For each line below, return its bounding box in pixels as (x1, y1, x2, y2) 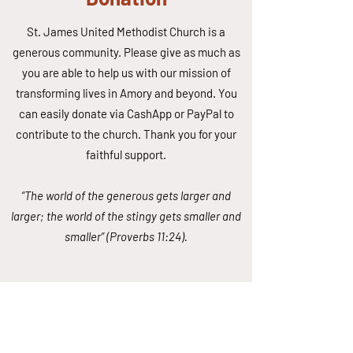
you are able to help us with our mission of (21, 65, 231, 80)
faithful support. (86, 147, 166, 162)
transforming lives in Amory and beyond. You (15, 86, 237, 100)
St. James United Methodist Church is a (27, 24, 225, 39)
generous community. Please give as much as (12, 45, 240, 59)
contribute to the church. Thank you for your (16, 127, 236, 141)
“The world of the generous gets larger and (21, 188, 231, 203)
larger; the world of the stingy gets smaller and (11, 209, 241, 223)
